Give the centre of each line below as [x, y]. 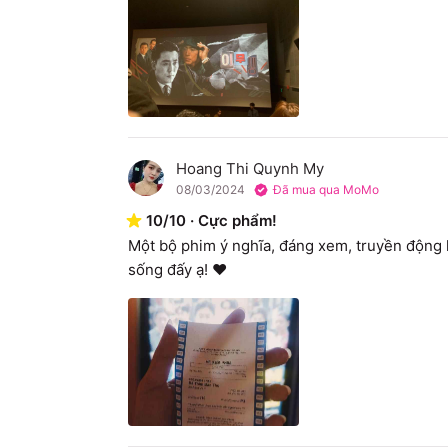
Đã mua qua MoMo [326, 189]
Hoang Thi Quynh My [250, 168]
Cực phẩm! [237, 220]
